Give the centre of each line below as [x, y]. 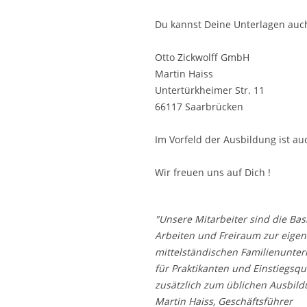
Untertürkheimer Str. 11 [209, 90]
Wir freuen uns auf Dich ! [212, 172]
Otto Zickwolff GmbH [202, 57]
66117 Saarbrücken [199, 107]
